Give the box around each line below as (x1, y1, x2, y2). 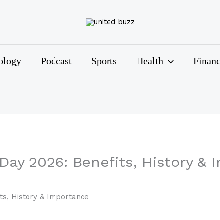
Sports (91, 55, 117, 73)
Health (136, 55, 163, 73)
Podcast (40, 55, 72, 73)
